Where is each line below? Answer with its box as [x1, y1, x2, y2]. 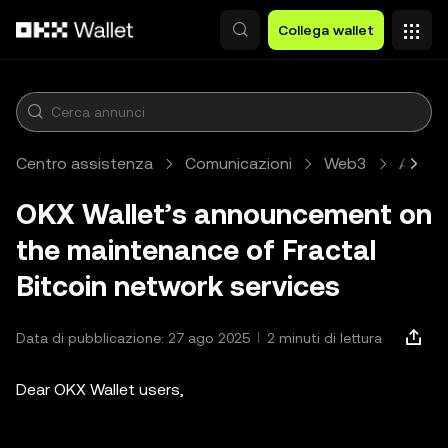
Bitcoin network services [16, 270, 340, 302]
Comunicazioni [185, 154, 292, 173]
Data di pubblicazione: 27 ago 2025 [16, 330, 250, 346]
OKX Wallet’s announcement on [16, 198, 432, 230]
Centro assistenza [16, 154, 153, 173]
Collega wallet [278, 22, 374, 38]
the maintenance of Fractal [16, 234, 376, 266]
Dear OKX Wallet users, [16, 380, 184, 399]
